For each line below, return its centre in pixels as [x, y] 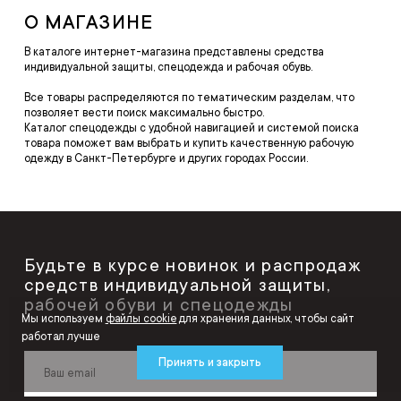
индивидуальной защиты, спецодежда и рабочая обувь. [168, 68]
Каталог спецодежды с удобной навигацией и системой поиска [191, 128]
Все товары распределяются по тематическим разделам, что [189, 98]
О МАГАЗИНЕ [88, 23]
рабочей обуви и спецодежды [158, 306]
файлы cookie [141, 319]
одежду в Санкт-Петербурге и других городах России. [166, 159]
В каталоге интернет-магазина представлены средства [174, 52]
